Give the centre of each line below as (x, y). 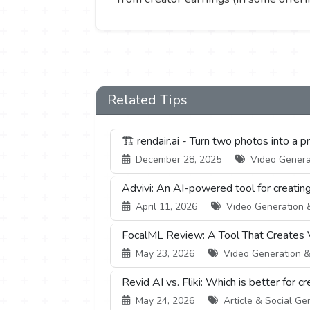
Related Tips (147, 100)
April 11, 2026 (166, 207)
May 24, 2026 (165, 301)
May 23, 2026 (165, 254)
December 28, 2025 (179, 160)
